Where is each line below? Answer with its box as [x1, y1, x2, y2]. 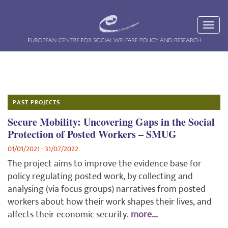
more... [131, 207, 158, 223]
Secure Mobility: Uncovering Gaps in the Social [8, 115, 215, 130]
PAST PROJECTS [13, 97, 60, 108]
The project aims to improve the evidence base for [8, 156, 202, 172]
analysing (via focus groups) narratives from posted [8, 182, 206, 197]
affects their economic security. [8, 207, 129, 223]
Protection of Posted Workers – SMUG [8, 127, 177, 142]
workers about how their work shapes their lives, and [8, 194, 212, 210]
